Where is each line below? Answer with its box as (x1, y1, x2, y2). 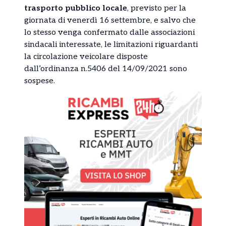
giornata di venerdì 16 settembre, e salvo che (24, 15, 196, 25)
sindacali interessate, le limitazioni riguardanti (24, 39, 198, 49)
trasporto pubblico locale (24, 3, 127, 13)
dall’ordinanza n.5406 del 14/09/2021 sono (24, 64, 187, 74)
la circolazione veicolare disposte (24, 51, 148, 62)
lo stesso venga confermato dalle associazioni (24, 27, 195, 37)
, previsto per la (127, 3, 186, 13)
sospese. (24, 76, 55, 86)
